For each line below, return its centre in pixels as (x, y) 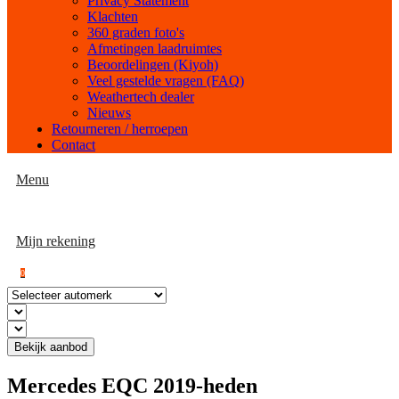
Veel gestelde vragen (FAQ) (166, 81)
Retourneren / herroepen (120, 129)
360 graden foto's (136, 33)
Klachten (113, 16)
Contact (73, 145)
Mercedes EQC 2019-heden (132, 385)
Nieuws (109, 113)
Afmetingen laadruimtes (155, 49)
